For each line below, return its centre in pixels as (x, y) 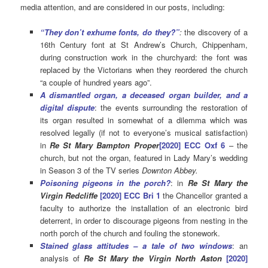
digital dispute (67, 108)
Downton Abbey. (171, 170)
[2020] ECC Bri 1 (130, 196)
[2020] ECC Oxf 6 (192, 145)
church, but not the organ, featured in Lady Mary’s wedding (144, 158)
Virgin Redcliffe (70, 196)
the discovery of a (216, 32)
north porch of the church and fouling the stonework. (130, 233)
